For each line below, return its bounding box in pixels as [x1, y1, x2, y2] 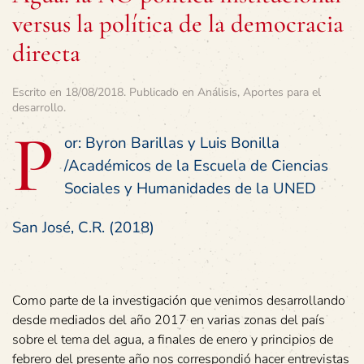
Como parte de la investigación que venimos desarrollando [12, 292, 345, 310]
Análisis [197, 84, 237, 100]
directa [12, 38, 80, 68]
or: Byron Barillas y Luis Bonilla [64, 132, 279, 154]
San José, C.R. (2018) [12, 217, 154, 238]
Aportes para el [243, 84, 321, 100]
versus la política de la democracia [12, 9, 344, 39]
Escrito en [12, 84, 65, 100]
